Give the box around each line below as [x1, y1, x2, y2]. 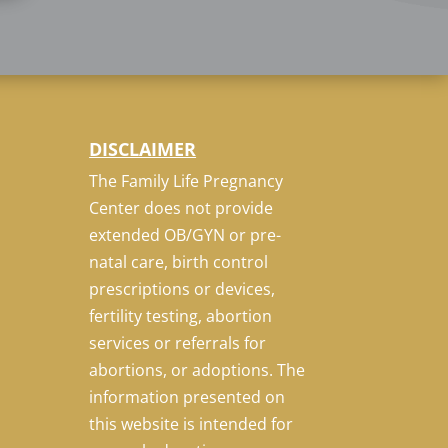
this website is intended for [89, 412, 294, 435]
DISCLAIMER [89, 136, 197, 161]
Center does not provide [89, 196, 274, 219]
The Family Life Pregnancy [89, 169, 284, 192]
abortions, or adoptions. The [89, 358, 306, 381]
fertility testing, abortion [89, 304, 273, 327]
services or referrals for [89, 331, 267, 354]
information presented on [89, 385, 286, 408]
